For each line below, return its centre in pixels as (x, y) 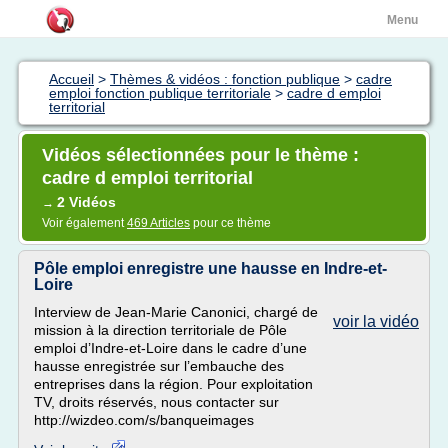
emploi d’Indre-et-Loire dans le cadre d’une (170, 348)
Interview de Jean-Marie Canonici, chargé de (176, 312)
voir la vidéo (376, 321)
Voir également (84, 223)
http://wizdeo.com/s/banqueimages (144, 420)
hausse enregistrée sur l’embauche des (159, 366)
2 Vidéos (86, 202)
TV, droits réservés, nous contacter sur (156, 402)
